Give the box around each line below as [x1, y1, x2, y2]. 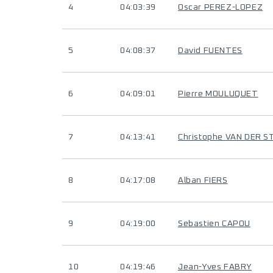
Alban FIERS [178, 176, 228, 185]
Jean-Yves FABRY [178, 263, 252, 271]
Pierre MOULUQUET [178, 90, 258, 98]
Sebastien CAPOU [178, 219, 250, 228]
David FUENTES [178, 46, 243, 55]
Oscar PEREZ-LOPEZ [178, 3, 263, 12]
